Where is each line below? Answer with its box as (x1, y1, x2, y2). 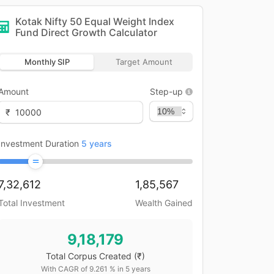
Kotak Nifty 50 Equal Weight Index (15, 15, 174, 28)
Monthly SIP (24, 57, 70, 67)
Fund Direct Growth (15, 26, 106, 39)
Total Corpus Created (46, 251, 131, 261)
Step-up (150, 86, 183, 97)
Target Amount (116, 57, 172, 67)
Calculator (106, 26, 157, 39)
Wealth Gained (135, 198, 193, 208)
